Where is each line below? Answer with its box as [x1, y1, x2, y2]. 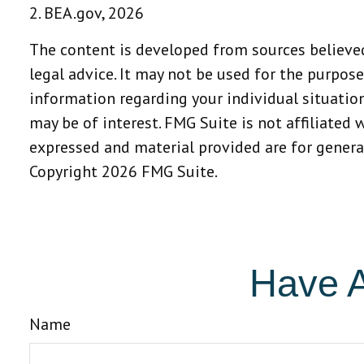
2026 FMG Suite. [102, 161, 219, 183]
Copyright [29, 161, 102, 183]
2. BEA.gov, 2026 [29, 2, 145, 24]
